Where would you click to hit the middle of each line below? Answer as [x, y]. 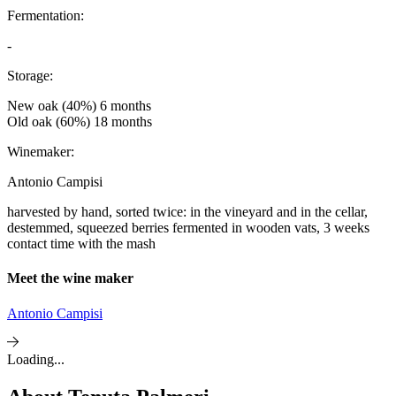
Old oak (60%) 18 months [80, 122]
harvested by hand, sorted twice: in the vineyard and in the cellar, [187, 212]
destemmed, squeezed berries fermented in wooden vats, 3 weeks [188, 228]
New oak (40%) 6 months [79, 106]
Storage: [30, 76]
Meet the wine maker [70, 278]
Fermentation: [46, 16]
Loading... [36, 359]
